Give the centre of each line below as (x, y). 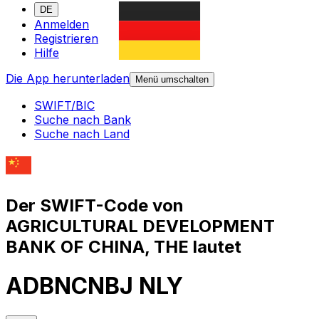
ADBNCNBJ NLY (94, 286)
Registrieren (66, 39)
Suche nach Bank (83, 120)
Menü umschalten (172, 80)
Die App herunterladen (68, 79)
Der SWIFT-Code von (95, 205)
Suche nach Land (82, 134)
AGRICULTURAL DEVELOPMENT (140, 226)
